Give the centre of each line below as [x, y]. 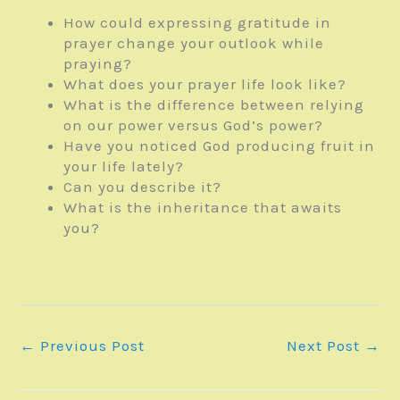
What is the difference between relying [214, 104]
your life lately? [124, 166]
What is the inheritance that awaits [203, 207]
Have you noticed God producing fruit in [219, 145]
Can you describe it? [142, 186]
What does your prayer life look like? [205, 83]
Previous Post [90, 346]
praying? [98, 63]
